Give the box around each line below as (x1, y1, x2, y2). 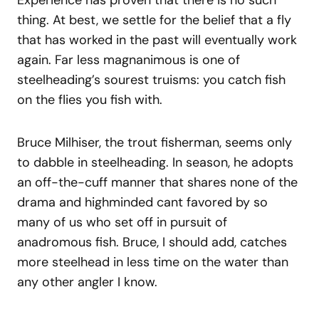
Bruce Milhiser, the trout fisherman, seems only (17, 134, 292, 152)
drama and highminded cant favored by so (17, 194, 268, 211)
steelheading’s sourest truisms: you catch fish (17, 71, 286, 89)
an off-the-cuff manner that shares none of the (17, 174, 298, 192)
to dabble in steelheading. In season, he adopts (17, 154, 293, 172)
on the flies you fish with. (17, 91, 162, 109)
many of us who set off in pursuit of (17, 214, 227, 231)
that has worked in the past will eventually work (17, 31, 297, 49)
